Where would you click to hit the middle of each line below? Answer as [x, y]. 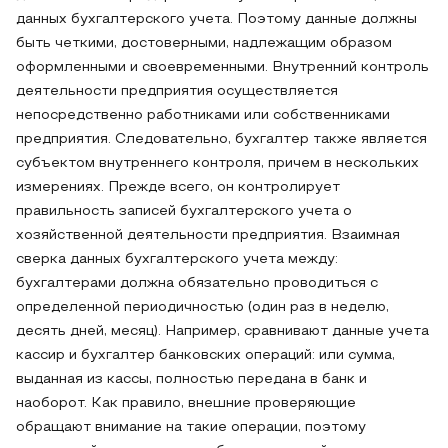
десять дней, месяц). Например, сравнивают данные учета [222, 331]
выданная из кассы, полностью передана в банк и [191, 379]
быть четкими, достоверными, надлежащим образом [204, 43]
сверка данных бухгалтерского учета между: [177, 259]
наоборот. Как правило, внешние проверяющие [186, 403]
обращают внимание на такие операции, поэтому [191, 427]
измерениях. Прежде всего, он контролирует [178, 187]
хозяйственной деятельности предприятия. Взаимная [208, 235]
